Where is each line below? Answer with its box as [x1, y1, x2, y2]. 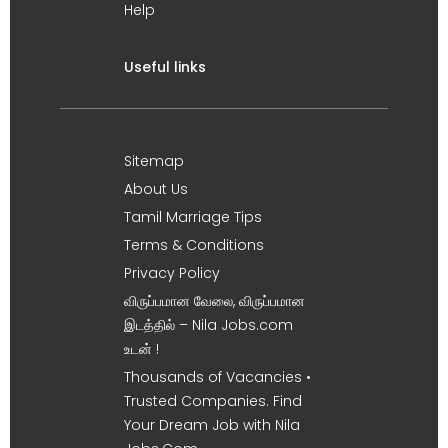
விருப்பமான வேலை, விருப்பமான [124, 291, 305, 311]
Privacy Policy [124, 263, 220, 283]
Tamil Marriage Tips [124, 207, 262, 227]
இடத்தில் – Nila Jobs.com [124, 315, 293, 335]
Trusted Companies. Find [124, 391, 302, 411]
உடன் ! [124, 339, 159, 359]
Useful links [124, 57, 206, 77]
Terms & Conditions [124, 235, 264, 255]
